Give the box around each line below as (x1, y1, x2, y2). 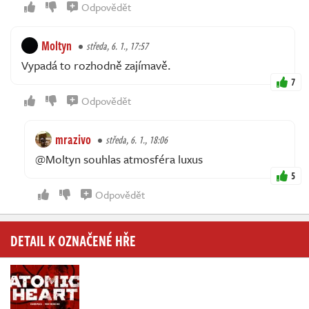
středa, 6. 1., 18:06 (106, 132, 168, 147)
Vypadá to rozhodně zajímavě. (21, 56, 171, 74)
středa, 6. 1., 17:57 (86, 38, 148, 53)
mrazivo (55, 130, 91, 148)
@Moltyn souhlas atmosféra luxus (35, 150, 203, 168)
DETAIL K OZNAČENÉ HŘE (10, 228, 136, 251)
